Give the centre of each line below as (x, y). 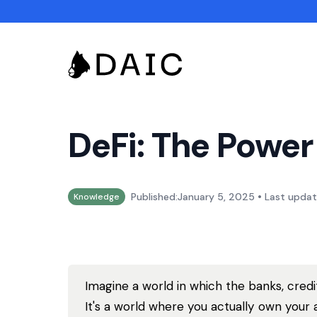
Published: (154, 197)
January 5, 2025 (216, 197)
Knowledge (97, 197)
